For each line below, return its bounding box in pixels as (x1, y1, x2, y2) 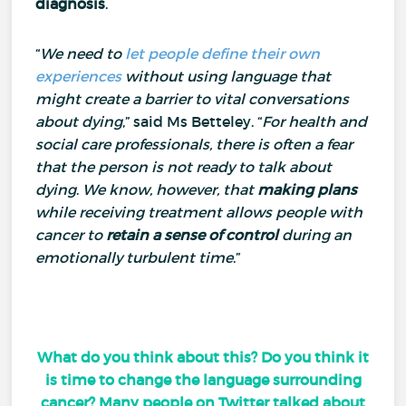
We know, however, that (82, 179, 255, 198)
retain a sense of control (106, 225, 279, 244)
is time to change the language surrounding (44, 370, 362, 389)
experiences (35, 66, 122, 85)
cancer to (35, 225, 107, 244)
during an (278, 225, 353, 244)
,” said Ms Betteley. (122, 111, 258, 130)
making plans (257, 179, 358, 198)
